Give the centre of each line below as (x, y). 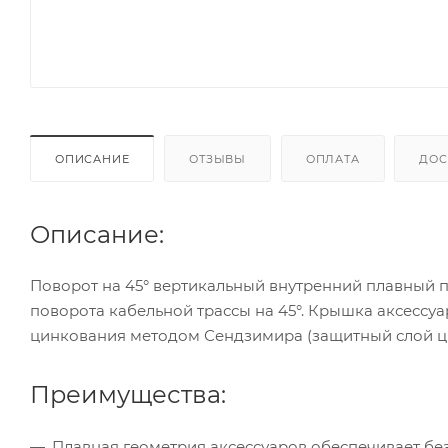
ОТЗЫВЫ (218, 158)
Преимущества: (128, 394)
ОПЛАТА (332, 158)
